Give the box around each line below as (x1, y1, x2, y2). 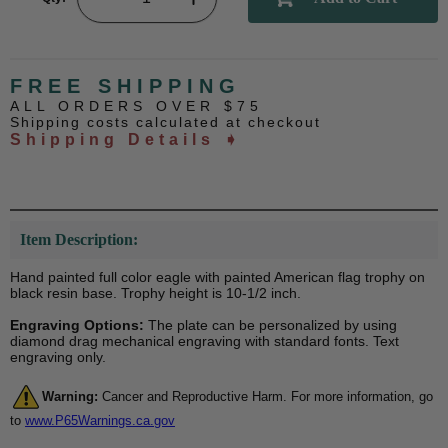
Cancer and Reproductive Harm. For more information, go (98, 388, 433, 404)
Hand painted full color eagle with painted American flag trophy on (10, 269, 425, 286)
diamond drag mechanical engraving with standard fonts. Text (10, 333, 399, 350)
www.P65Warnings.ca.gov (25, 413, 175, 429)
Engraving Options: (10, 317, 144, 334)
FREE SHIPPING (10, 75, 241, 98)
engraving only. (10, 349, 106, 366)
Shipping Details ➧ (10, 131, 242, 149)
